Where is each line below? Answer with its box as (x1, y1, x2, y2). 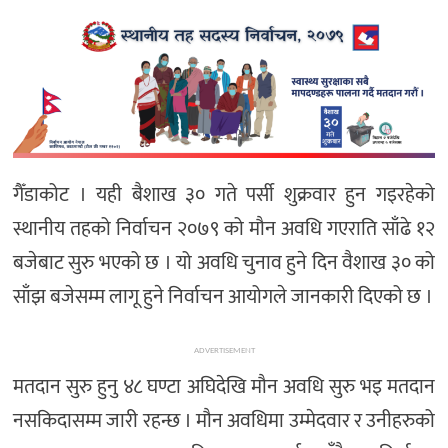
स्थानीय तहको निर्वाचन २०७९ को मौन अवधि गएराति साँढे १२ (13, 211, 435, 246)
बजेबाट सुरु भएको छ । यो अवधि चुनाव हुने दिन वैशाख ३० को (13, 245, 435, 280)
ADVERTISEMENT (193, 345, 255, 355)
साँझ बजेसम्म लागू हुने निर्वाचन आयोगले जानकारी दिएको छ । (13, 279, 433, 314)
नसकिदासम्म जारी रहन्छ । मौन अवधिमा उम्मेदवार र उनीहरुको (13, 403, 435, 438)
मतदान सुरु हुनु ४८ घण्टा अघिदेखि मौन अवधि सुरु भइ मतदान (13, 369, 435, 404)
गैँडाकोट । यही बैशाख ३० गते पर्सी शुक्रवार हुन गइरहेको (13, 177, 435, 212)
